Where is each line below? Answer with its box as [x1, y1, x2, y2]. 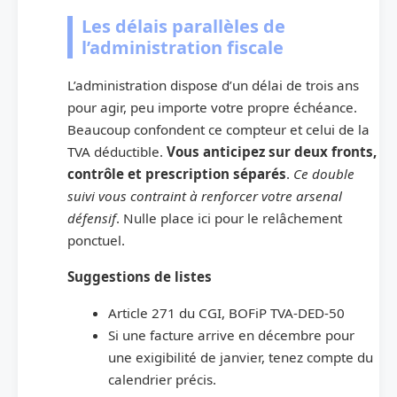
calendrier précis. [107, 370, 216, 388]
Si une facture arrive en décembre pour [107, 325, 354, 344]
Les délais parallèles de [82, 13, 285, 38]
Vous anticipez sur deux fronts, [167, 142, 377, 160]
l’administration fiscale [82, 35, 284, 59]
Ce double [293, 164, 354, 183]
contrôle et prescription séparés [67, 164, 286, 183]
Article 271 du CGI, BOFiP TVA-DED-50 [107, 303, 345, 322]
